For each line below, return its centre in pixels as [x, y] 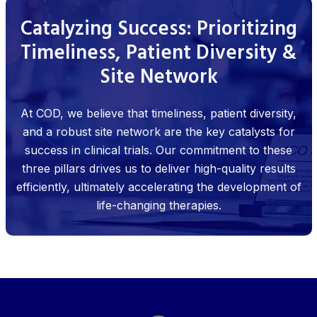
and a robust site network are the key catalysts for [158, 132]
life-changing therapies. [158, 206]
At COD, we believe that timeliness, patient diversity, [158, 114]
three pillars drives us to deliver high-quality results [158, 169]
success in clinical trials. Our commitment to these [158, 150]
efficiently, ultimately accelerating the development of [158, 187]
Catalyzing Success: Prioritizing [158, 30]
